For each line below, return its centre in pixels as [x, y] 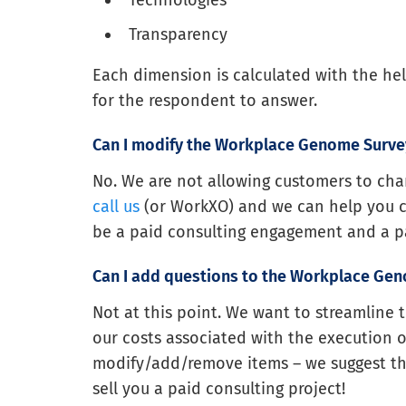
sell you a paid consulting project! [219, 389]
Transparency [179, 35]
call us [116, 207]
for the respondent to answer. [205, 101]
